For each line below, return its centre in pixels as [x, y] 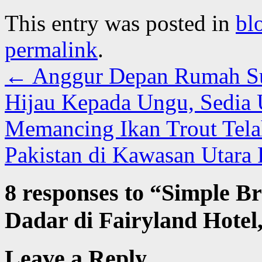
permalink [51, 49]
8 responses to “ [83, 192]
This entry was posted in [120, 23]
